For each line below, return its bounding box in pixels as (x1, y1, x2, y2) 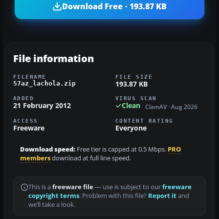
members (20, 153, 50, 162)
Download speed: (20, 145, 75, 153)
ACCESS (13, 117, 38, 124)
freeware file (52, 182, 93, 191)
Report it (148, 191, 176, 200)
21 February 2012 (13, 101, 71, 110)
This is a (28, 182, 52, 191)
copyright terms (28, 191, 79, 200)
